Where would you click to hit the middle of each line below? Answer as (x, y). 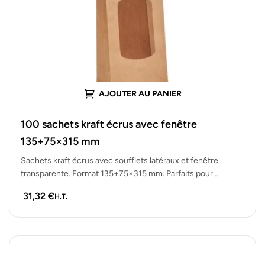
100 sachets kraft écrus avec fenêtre (109, 124)
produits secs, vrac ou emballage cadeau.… (99, 186)
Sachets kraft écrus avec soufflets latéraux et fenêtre (119, 160)
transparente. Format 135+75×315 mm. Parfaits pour (117, 173)
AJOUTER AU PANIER (140, 94)
